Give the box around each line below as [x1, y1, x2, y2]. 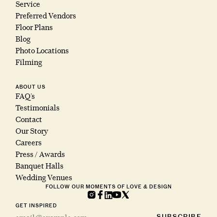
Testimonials [15, 103, 60, 113]
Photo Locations [15, 46, 69, 56]
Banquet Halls [15, 161, 63, 171]
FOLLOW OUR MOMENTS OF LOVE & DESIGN [45, 184, 172, 190]
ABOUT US [15, 84, 46, 91]
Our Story [15, 126, 48, 136]
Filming [15, 58, 42, 67]
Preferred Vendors [15, 11, 76, 21]
